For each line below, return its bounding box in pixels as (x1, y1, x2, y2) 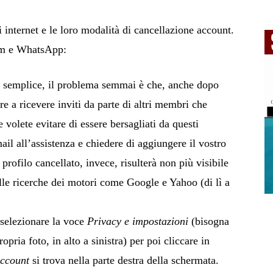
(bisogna (191, 215, 229, 227)
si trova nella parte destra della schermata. (29, 254, 219, 266)
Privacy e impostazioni (87, 215, 191, 227)
